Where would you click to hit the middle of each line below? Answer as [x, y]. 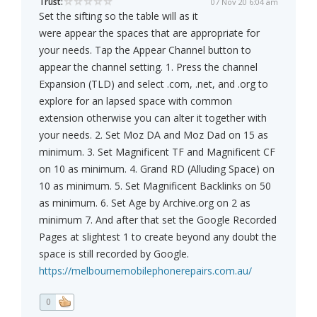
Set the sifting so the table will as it [119, 16]
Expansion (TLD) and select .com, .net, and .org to [154, 84]
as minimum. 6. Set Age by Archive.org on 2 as [145, 203]
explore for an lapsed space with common [136, 101]
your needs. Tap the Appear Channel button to [145, 50]
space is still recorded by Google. [114, 254]
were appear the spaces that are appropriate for [149, 33]
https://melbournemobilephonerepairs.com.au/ [145, 271]
